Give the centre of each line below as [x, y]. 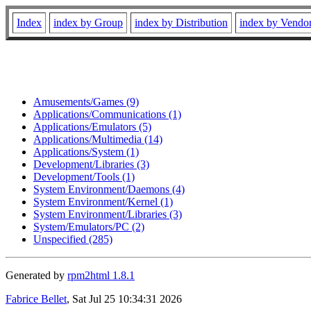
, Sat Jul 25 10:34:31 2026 [124, 299]
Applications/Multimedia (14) [98, 139]
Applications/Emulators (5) [92, 126]
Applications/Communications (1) [107, 114]
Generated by [36, 275]
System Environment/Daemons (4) [109, 189]
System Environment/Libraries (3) [108, 214]
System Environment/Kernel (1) [103, 201]
